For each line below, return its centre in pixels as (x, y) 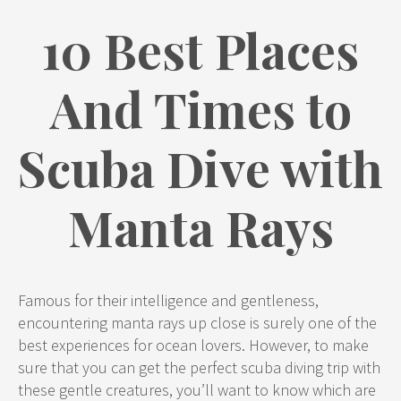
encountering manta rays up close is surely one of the (197, 323)
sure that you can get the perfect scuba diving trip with (199, 367)
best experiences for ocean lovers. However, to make (193, 345)
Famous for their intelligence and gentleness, (168, 300)
